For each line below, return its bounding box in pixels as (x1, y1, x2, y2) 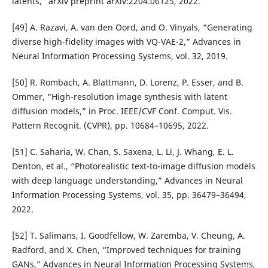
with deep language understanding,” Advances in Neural (11, 174, 243, 186)
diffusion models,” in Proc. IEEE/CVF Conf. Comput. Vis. (11, 105, 232, 117)
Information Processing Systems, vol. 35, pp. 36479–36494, (11, 188, 246, 200)
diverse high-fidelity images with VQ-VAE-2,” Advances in (11, 35, 241, 47)
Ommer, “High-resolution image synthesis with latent (11, 90, 227, 102)
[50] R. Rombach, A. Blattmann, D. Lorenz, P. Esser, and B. (11, 76, 243, 88)
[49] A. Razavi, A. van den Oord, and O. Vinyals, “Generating (11, 21, 252, 33)
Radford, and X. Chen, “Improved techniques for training (11, 243, 241, 255)
